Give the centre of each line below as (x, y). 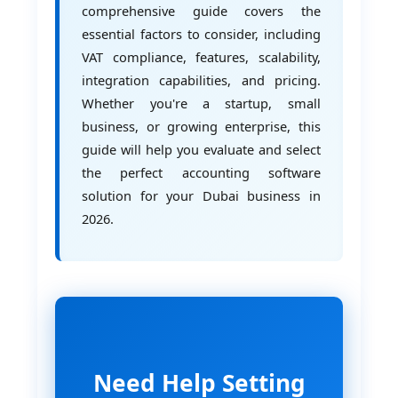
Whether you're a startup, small (201, 103)
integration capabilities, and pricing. (201, 80)
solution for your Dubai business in (201, 196)
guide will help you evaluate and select (201, 150)
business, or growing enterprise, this (201, 127)
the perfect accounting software (201, 173)
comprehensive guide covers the (201, 11)
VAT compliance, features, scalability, (201, 57)
